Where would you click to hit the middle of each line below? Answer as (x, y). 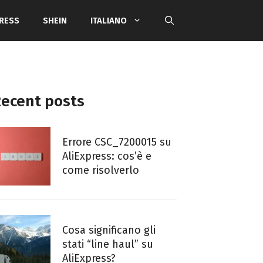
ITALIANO (109, 21)
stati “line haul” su (108, 244)
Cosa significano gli (109, 230)
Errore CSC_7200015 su (117, 142)
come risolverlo (101, 170)
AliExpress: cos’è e (107, 156)
